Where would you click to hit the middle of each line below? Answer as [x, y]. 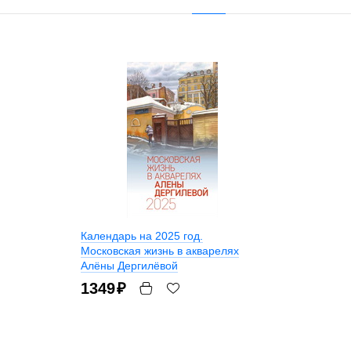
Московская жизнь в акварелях [159, 251]
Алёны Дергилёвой [129, 266]
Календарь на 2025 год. [141, 236]
